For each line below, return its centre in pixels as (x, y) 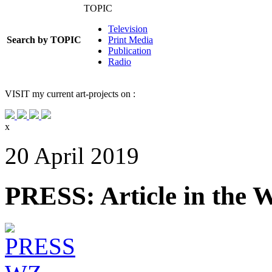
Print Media (131, 39)
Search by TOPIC (44, 39)
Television (128, 29)
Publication (130, 50)
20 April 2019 (72, 155)
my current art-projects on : (83, 93)
